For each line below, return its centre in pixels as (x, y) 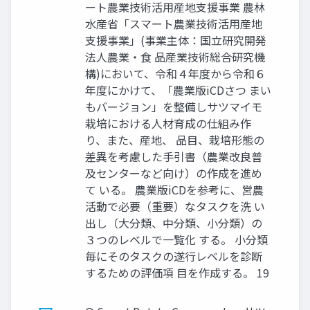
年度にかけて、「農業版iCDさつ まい (178, 90)
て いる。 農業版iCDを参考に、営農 (174, 190)
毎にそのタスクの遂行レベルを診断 (174, 256)
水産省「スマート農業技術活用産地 (174, 24)
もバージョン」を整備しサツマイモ (174, 107)
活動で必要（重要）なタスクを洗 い (175, 206)
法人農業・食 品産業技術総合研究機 (175, 57)
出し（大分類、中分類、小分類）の (174, 223)
